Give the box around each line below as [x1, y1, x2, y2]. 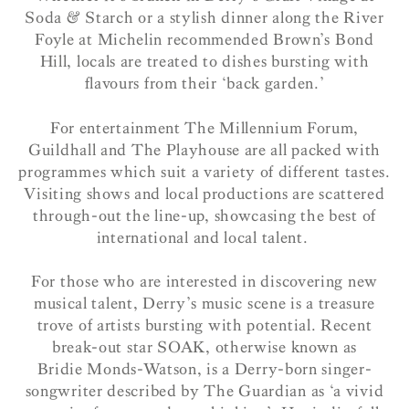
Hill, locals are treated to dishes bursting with [39, 52, 370, 72]
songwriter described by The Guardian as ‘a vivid [25, 382, 384, 402]
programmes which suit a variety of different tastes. [18, 162, 391, 182]
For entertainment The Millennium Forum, [49, 118, 360, 138]
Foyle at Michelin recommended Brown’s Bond [35, 30, 374, 50]
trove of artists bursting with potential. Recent [37, 316, 372, 336]
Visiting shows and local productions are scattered [24, 184, 385, 204]
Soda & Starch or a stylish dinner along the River [25, 8, 384, 28]
